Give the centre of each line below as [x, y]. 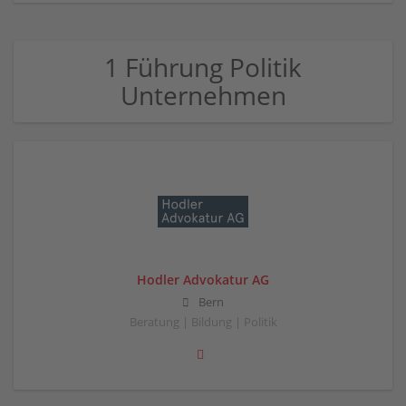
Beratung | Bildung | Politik [203, 323]
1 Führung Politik [203, 67]
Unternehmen [203, 95]
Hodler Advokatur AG [203, 280]
